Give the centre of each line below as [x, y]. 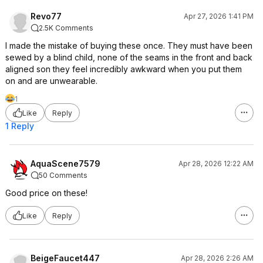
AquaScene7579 [65, 163]
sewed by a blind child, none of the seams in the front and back [129, 57]
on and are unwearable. [51, 81]
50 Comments [63, 175]
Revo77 [46, 16]
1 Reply [20, 126]
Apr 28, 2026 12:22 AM [216, 163]
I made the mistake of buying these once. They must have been [129, 45]
